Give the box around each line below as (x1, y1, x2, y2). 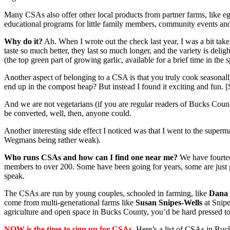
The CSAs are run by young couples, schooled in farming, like (4, 188, 209, 198)
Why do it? (4, 36, 43, 46)
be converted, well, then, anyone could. (4, 108, 131, 118)
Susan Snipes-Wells (136, 198, 202, 207)
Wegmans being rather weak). (4, 135, 101, 144)
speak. (4, 171, 25, 180)
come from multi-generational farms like (4, 198, 136, 207)
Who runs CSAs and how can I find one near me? (4, 152, 178, 162)
